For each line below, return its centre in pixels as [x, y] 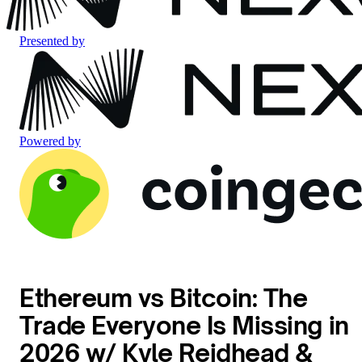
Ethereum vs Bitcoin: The [164, 298]
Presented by [52, 41]
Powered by [50, 141]
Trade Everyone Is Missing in [184, 326]
